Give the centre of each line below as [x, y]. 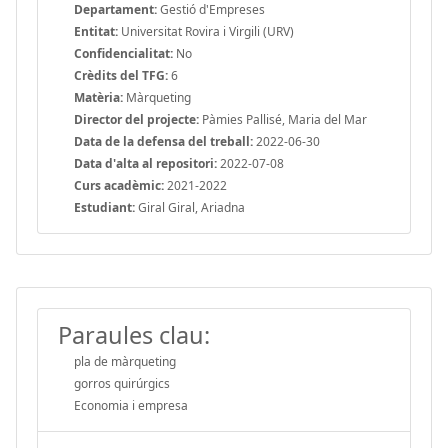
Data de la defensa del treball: [163, 141]
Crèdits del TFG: [121, 75]
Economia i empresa [131, 405]
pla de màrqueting [125, 361]
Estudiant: [104, 207]
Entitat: [96, 31]
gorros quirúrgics [122, 383]
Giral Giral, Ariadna [190, 207]
